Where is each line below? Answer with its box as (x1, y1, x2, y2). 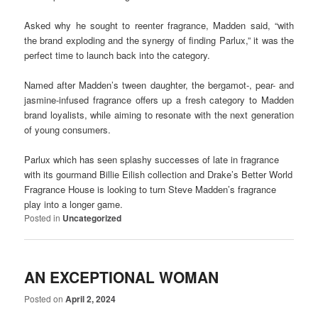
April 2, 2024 (65, 292, 116, 305)
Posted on (24, 292, 66, 305)
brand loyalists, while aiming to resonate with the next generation (24, 108, 294, 122)
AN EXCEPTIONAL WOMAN (24, 265, 219, 287)
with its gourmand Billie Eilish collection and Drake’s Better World (24, 168, 293, 182)
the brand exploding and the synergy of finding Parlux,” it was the (24, 33, 294, 48)
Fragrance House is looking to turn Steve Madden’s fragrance (24, 182, 277, 197)
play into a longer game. (24, 197, 124, 212)
